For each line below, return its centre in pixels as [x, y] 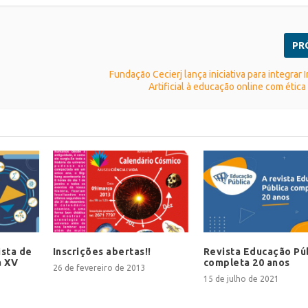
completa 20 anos [246, 262]
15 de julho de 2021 [241, 278]
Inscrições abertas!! [102, 251]
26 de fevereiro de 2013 [99, 267]
